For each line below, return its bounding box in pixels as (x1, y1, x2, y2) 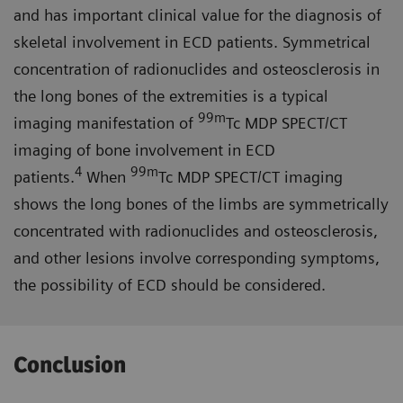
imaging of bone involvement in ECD (13, 140, 275, 160)
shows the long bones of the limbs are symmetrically (13, 194, 389, 214)
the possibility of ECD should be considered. (13, 275, 330, 295)
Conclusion (13, 353, 126, 380)
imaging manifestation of (13, 113, 198, 133)
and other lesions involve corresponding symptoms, (13, 248, 380, 268)
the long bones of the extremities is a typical (13, 86, 328, 106)
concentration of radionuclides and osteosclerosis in (13, 59, 380, 79)
